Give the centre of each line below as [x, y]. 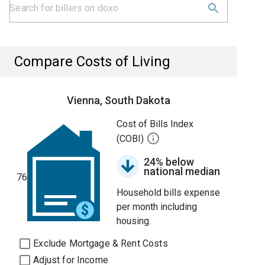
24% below [169, 162]
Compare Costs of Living [93, 62]
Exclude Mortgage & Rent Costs [101, 243]
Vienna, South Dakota [119, 100]
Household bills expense [169, 193]
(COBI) [132, 139]
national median [182, 171]
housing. [134, 221]
